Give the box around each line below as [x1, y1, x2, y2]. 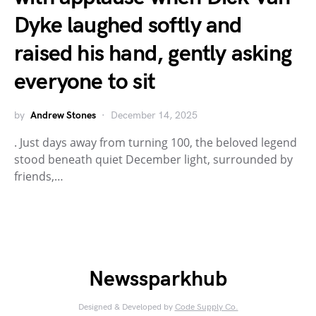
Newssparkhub [89, 267, 227, 292]
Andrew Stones [30, 109, 96, 121]
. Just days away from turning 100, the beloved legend [14, 135, 297, 150]
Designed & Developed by [78, 302, 175, 312]
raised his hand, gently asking [14, 40, 292, 68]
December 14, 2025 [111, 109, 197, 121]
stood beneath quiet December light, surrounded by [14, 152, 293, 167]
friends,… [14, 169, 63, 184]
